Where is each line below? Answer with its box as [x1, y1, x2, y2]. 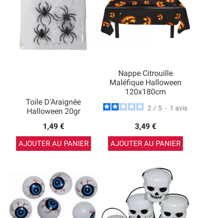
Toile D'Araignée [26, 97, 81, 107]
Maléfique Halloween [109, 78, 182, 87]
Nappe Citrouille [118, 69, 173, 78]
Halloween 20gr [26, 107, 80, 116]
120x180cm [125, 87, 166, 96]
